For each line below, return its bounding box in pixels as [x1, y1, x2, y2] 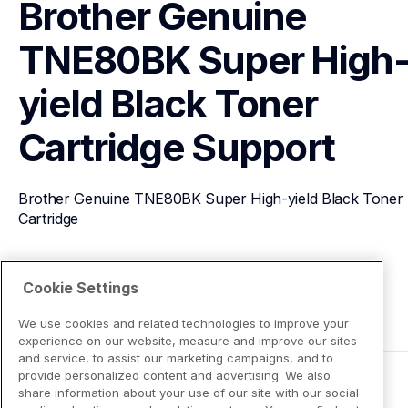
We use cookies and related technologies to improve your [18, 315, 349, 331]
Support [191, 124, 335, 170]
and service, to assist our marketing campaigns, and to [18, 350, 333, 365]
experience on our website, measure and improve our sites [18, 332, 357, 348]
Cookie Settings [23, 278, 138, 297]
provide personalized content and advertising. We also [18, 367, 331, 382]
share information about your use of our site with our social [18, 384, 359, 400]
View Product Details [40, 275, 179, 294]
